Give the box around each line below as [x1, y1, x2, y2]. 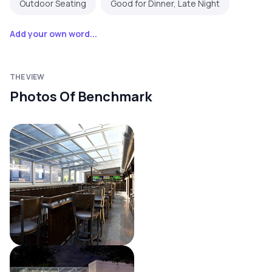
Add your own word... [10, 28, 97, 40]
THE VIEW [10, 72, 44, 83]
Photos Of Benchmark [10, 87, 152, 106]
